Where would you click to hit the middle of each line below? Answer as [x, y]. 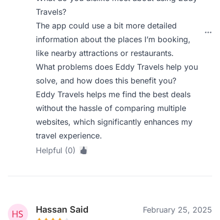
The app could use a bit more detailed [107, 26]
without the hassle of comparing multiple [111, 108]
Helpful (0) [56, 150]
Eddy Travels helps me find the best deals [113, 94]
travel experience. [69, 136]
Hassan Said [62, 209]
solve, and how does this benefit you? [106, 81]
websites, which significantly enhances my [114, 122]
